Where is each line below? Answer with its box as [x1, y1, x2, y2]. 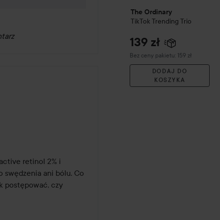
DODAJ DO [152, 67, 188, 75]
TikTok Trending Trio [131, 17, 192, 26]
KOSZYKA [154, 76, 186, 84]
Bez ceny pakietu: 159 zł [130, 52, 192, 59]
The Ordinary [131, 8, 172, 16]
